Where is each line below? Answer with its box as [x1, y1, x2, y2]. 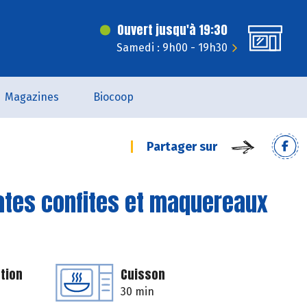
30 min [121, 285, 154, 298]
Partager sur [147, 139, 217, 154]
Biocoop [93, 90, 134, 103]
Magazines [4, 90, 59, 103]
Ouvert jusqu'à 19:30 [117, 21, 228, 39]
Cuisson [121, 265, 165, 284]
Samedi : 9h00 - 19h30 [116, 41, 228, 54]
